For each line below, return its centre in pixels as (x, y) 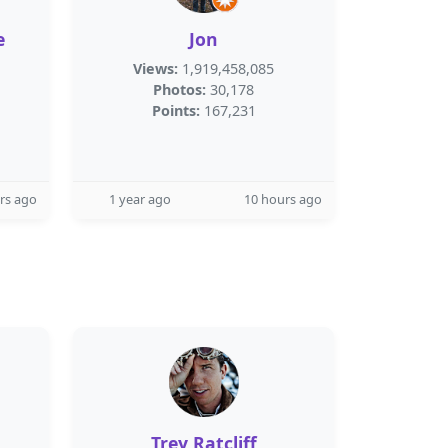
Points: (175, 110)
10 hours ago (283, 199)
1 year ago (140, 199)
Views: (155, 68)
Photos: (179, 89)
